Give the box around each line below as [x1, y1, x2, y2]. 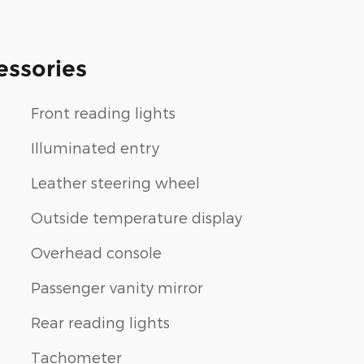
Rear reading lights [31, 314, 170, 331]
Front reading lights [31, 104, 175, 122]
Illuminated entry [31, 139, 159, 157]
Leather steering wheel [31, 174, 200, 192]
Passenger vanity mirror [31, 279, 203, 297]
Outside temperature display [31, 209, 242, 227]
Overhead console [31, 244, 162, 262]
